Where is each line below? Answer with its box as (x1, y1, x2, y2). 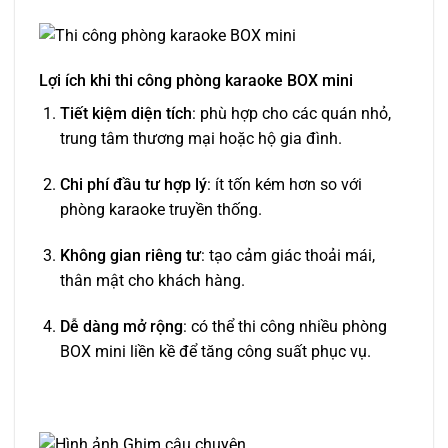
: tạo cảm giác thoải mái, (200, 245, 375, 265)
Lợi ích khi (39, 71, 115, 91)
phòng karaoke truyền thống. (59, 200, 262, 220)
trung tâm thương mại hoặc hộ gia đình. (59, 129, 342, 149)
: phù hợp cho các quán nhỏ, (191, 104, 391, 124)
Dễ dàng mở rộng (59, 316, 183, 336)
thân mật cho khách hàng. (59, 270, 245, 290)
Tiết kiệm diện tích (59, 104, 192, 124)
